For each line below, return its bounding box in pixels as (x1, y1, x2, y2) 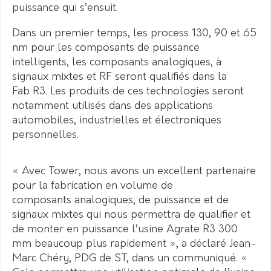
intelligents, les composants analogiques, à (12, 56, 221, 68)
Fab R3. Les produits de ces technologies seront (12, 85, 244, 97)
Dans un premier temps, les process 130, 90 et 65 (12, 27, 256, 39)
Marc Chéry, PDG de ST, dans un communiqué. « (12, 252, 247, 264)
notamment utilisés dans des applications (12, 100, 213, 112)
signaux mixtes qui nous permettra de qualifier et (12, 209, 250, 221)
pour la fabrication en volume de (12, 180, 173, 192)
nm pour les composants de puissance (12, 42, 200, 54)
